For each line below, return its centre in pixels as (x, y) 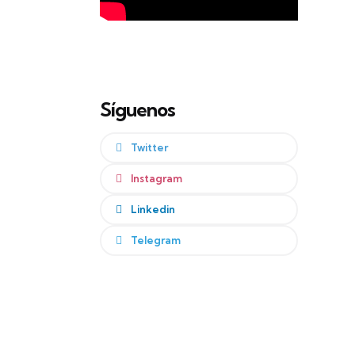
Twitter (149, 147)
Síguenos (137, 109)
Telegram (155, 240)
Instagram (156, 178)
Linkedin (153, 209)
